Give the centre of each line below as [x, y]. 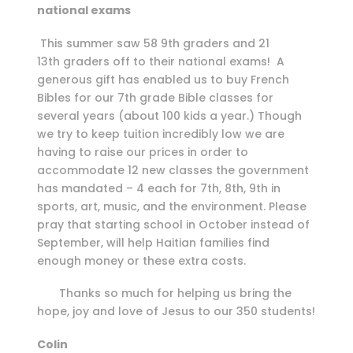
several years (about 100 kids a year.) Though [169, 115]
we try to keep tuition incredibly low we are [160, 134]
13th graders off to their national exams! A [160, 61]
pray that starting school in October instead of [173, 224]
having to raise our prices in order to [142, 152]
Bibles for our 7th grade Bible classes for [155, 97]
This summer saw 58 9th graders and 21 [153, 43]
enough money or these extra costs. [141, 260]
